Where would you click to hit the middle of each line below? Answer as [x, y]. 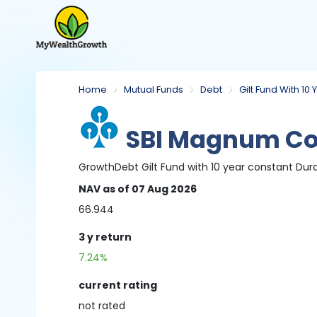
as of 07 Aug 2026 [150, 189]
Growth [97, 167]
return [113, 237]
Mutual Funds [154, 90]
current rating [118, 285]
